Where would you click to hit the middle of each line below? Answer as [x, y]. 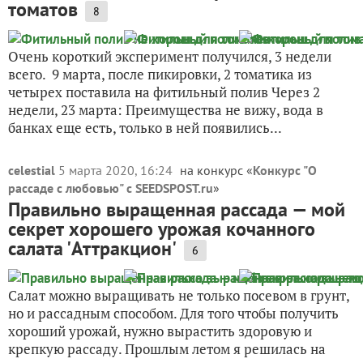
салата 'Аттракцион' [92, 248]
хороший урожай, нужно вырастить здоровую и [160, 331]
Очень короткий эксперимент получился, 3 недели [170, 56]
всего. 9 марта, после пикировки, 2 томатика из [160, 74]
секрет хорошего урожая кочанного [162, 229]
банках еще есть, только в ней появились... [145, 128]
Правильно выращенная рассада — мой [177, 209]
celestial [32, 170]
